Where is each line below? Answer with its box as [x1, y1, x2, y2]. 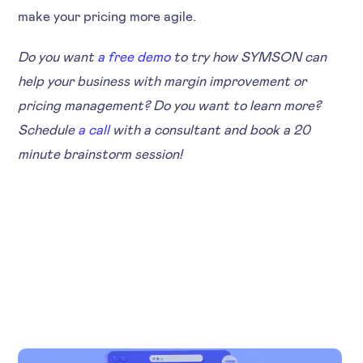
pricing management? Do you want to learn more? [18, 96, 322, 113]
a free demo [97, 48, 171, 65]
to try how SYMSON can [170, 48, 327, 65]
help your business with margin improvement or [18, 72, 307, 89]
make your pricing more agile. [18, 7, 197, 24]
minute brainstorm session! [18, 145, 183, 162]
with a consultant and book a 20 [113, 121, 311, 138]
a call [78, 121, 113, 138]
